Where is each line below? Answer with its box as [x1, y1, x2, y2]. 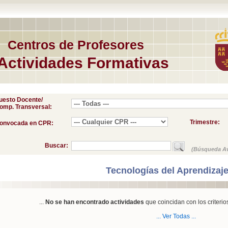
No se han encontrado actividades [45, 198, 144, 206]
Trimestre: [190, 119, 220, 126]
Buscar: [45, 142, 71, 149]
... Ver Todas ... [156, 213, 196, 220]
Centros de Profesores [8, 38, 144, 52]
